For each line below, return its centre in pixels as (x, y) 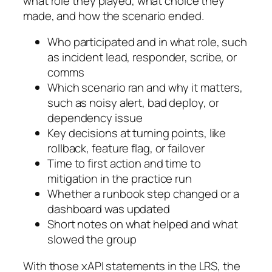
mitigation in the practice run (120, 179)
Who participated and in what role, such (148, 42)
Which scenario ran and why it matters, (145, 88)
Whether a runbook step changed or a (143, 194)
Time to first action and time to (124, 164)
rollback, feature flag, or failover (126, 148)
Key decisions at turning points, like (137, 133)
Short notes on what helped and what (143, 224)
